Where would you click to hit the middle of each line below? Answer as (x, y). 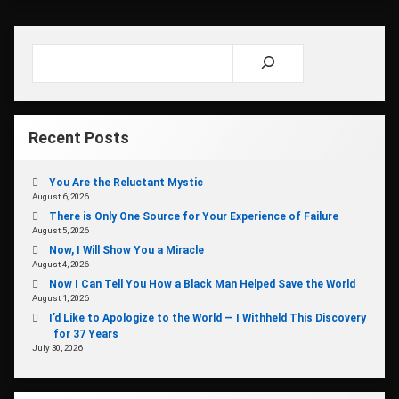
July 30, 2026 (57, 348)
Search (50, 52)
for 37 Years (85, 334)
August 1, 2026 (60, 298)
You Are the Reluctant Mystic (126, 183)
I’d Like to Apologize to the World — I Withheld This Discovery (207, 318)
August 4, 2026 (60, 265)
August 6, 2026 (60, 197)
